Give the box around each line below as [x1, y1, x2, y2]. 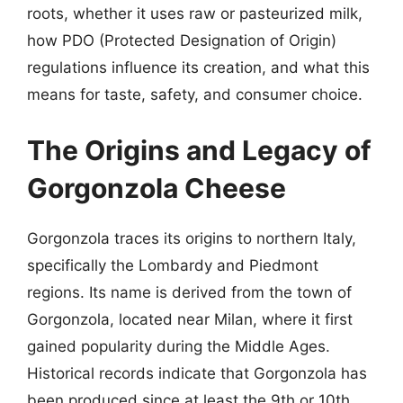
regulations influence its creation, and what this [27, 58, 370, 76]
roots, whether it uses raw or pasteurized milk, [27, 4, 363, 22]
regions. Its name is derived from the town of [27, 282, 352, 301]
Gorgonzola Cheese [27, 171, 286, 204]
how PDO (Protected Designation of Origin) [27, 31, 336, 49]
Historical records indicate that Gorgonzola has [27, 363, 367, 382]
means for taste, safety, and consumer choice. [27, 85, 363, 103]
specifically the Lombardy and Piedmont [27, 255, 318, 274]
